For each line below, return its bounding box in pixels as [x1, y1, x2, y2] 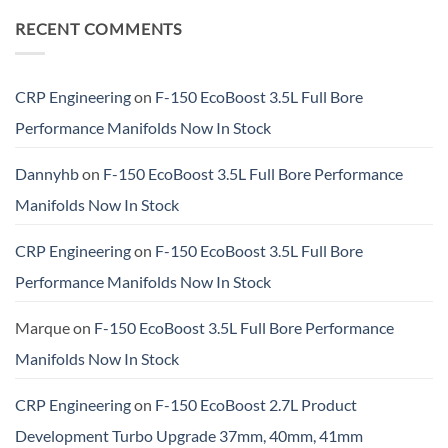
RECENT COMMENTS [15, 19, 182, 39]
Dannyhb [15, 163, 79, 183]
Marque [15, 317, 70, 337]
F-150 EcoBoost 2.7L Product [155, 394, 357, 414]
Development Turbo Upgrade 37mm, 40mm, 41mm [15, 425, 363, 445]
